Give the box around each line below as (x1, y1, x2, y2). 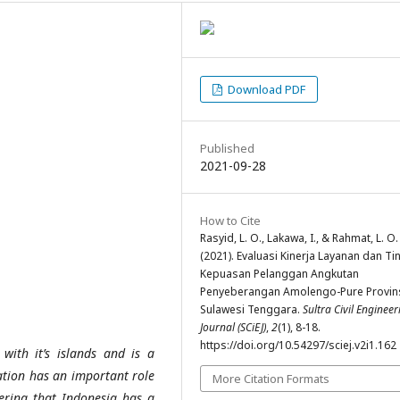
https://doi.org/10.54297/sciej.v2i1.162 (200, 337, 396, 353)
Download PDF (225, 81, 306, 97)
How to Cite (200, 212, 261, 229)
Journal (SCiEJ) (200, 320, 266, 335)
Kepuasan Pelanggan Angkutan (200, 266, 359, 281)
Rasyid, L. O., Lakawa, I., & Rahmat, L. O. (200, 230, 398, 246)
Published (200, 140, 254, 156)
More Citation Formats (212, 371, 329, 387)
